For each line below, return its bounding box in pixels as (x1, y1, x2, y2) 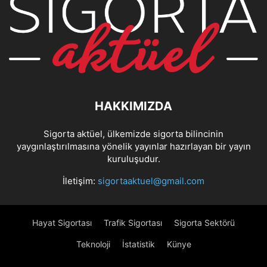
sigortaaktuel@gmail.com (98, 175, 204, 187)
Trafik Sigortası (104, 218, 162, 228)
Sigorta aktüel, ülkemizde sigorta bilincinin (44, 128, 223, 140)
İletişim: (63, 175, 98, 187)
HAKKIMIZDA (95, 99, 172, 114)
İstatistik (122, 239, 155, 250)
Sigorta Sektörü (174, 218, 235, 228)
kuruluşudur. (107, 153, 160, 165)
